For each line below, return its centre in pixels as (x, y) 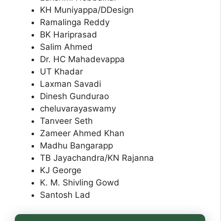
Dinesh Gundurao (74, 96)
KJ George (61, 170)
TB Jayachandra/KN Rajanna (97, 158)
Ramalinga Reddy (75, 22)
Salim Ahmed (68, 47)
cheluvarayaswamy (78, 109)
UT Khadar (61, 72)
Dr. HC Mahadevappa (82, 59)
